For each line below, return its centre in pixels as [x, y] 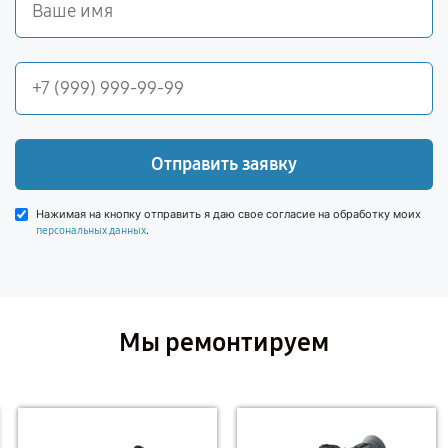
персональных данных [91, 230]
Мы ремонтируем [224, 342]
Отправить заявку [224, 164]
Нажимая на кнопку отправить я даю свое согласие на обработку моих [228, 214]
